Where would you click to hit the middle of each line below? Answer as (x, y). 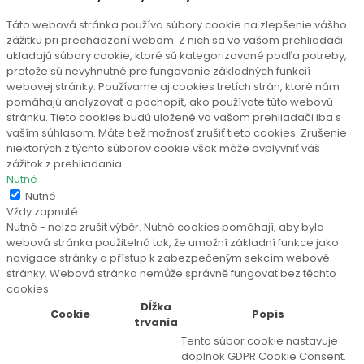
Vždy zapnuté (42, 212)
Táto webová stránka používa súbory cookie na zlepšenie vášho (177, 25)
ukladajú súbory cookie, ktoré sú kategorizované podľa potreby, (177, 56)
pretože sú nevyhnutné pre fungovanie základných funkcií (158, 71)
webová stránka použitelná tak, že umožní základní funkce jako (173, 243)
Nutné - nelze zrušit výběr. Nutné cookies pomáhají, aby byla (165, 227)
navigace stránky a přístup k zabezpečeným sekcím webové (168, 258)
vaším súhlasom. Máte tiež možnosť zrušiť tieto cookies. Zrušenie (177, 133)
